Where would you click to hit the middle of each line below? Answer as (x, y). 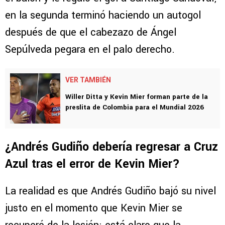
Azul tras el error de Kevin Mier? (92, 164)
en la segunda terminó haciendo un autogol (103, 16)
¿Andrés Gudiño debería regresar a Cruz (111, 147)
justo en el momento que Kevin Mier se (94, 208)
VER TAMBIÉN (88, 80)
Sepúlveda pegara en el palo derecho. (90, 50)
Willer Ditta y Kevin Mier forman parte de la (137, 97)
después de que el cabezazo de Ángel (91, 33)
